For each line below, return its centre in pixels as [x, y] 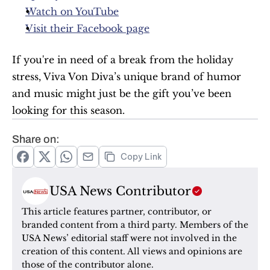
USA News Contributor [120, 191]
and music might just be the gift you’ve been [122, 93]
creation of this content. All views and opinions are [132, 251]
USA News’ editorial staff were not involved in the [129, 238]
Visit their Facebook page [87, 28]
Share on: [36, 139]
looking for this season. [68, 110]
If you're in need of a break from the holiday [123, 60]
